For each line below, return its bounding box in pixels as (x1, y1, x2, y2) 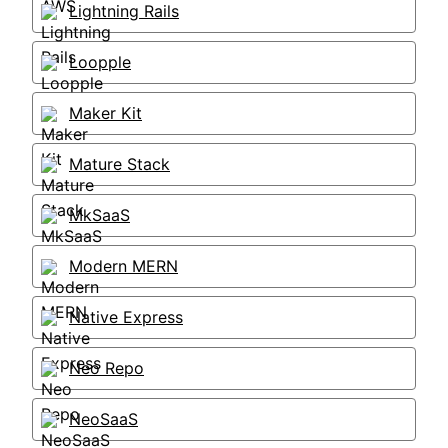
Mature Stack (69, 154, 170, 174)
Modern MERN (69, 256, 178, 276)
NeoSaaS (69, 409, 138, 429)
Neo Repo (69, 358, 144, 378)
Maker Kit (69, 103, 142, 123)
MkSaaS (69, 205, 130, 225)
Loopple (69, 52, 131, 72)
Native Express (69, 307, 183, 327)
